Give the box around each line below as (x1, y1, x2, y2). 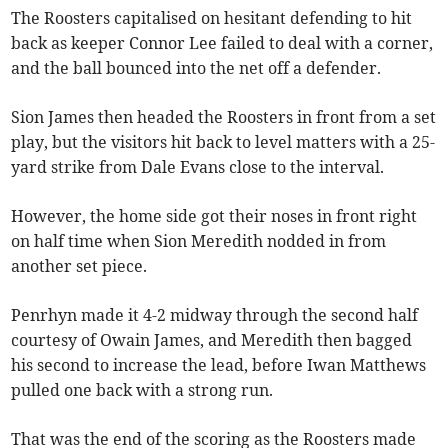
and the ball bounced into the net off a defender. (11, 58, 382, 79)
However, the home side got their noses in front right (11, 206, 418, 227)
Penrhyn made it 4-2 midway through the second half (11, 305, 419, 326)
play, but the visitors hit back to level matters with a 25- (11, 132, 436, 153)
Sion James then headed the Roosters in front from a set (11, 107, 437, 128)
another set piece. (11, 256, 148, 277)
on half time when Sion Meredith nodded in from (11, 231, 387, 252)
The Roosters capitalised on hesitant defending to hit (11, 8, 413, 29)
